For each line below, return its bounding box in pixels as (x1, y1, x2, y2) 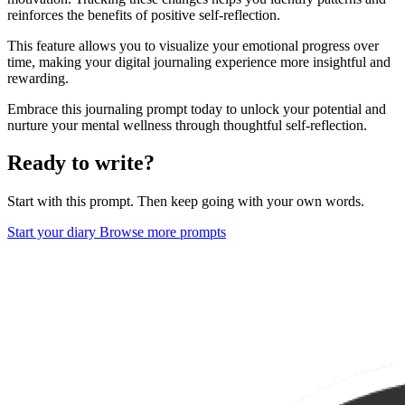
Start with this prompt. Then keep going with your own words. (7, 193, 364, 210)
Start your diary (7, 224, 99, 240)
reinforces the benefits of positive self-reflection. (7, 6, 280, 23)
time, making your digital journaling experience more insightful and (7, 53, 391, 70)
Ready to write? (7, 151, 155, 175)
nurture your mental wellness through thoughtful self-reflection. (7, 117, 367, 133)
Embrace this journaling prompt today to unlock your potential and (7, 100, 386, 117)
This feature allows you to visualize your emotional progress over (7, 37, 379, 53)
